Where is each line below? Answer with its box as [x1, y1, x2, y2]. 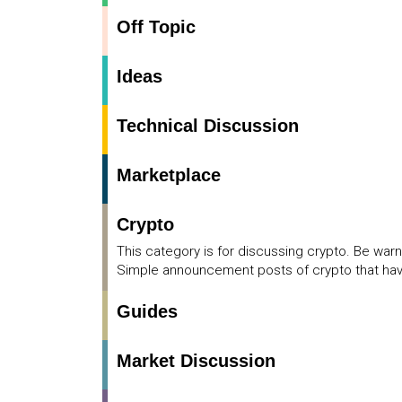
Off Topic [117, 17, 196, 38]
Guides [117, 301, 178, 322]
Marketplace [117, 165, 221, 186]
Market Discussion [117, 351, 275, 371]
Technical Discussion [117, 116, 299, 136]
